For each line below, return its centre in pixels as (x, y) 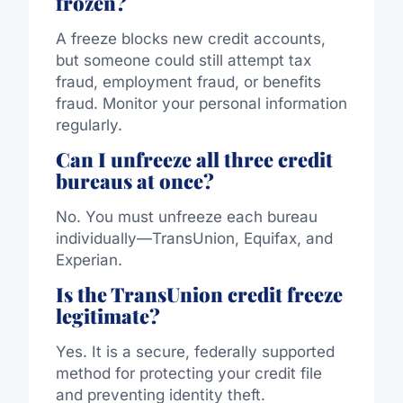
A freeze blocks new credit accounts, (190, 38)
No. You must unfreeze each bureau (186, 216)
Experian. (89, 260)
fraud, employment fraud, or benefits (188, 81)
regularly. (89, 125)
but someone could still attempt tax (183, 60)
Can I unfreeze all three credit (194, 159)
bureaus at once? (134, 180)
